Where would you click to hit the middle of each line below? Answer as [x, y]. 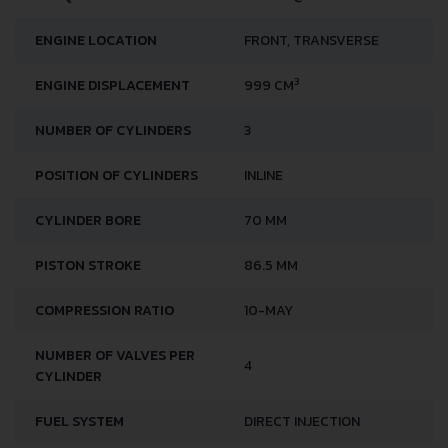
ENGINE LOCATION [96, 41]
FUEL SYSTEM [79, 422]
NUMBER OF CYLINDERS [113, 131]
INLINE [263, 176]
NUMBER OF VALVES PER [115, 356]
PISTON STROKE [88, 266]
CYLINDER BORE [88, 221]
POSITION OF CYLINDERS [116, 176]
